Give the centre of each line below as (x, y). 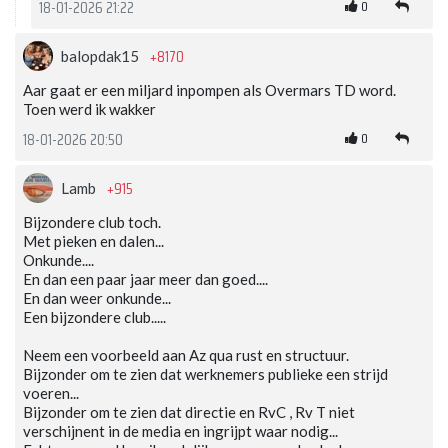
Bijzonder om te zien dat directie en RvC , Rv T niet (189, 412)
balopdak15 (101, 56)
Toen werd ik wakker (89, 109)
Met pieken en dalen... (93, 241)
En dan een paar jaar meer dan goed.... (145, 279)
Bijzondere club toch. (92, 222)
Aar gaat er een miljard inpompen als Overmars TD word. (209, 90)
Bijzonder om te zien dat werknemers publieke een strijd (205, 374)
